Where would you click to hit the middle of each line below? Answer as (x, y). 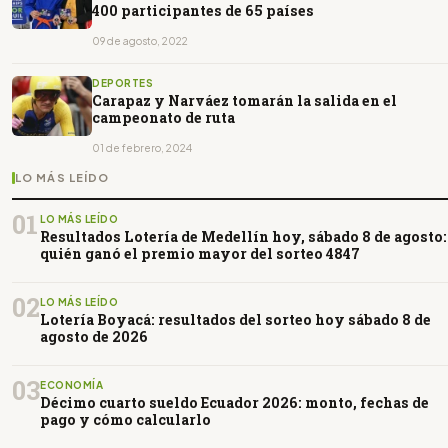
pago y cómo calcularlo (125, 419)
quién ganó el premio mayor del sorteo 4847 (200, 253)
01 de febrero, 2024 (142, 147)
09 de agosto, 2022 (140, 40)
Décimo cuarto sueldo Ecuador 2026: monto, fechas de (234, 402)
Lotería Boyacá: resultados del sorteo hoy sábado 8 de (235, 319)
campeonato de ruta (163, 117)
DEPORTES (122, 82)
